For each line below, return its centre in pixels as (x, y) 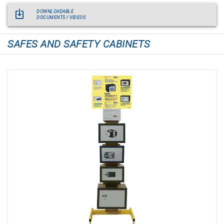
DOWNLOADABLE (55, 11)
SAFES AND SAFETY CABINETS (79, 44)
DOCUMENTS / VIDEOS (61, 17)
